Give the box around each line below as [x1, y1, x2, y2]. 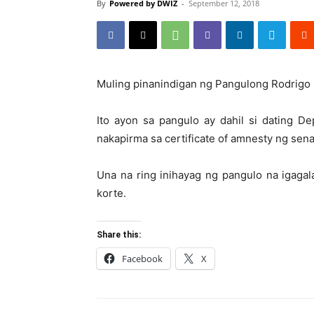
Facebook [122, 252, 163, 265]
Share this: [97, 229, 141, 240]
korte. [97, 186, 126, 200]
